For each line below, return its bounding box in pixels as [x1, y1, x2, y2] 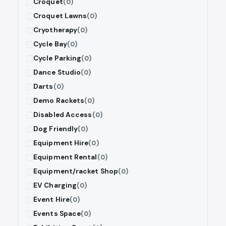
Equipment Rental [33, 153, 97, 162]
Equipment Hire [33, 139, 89, 148]
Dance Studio [33, 68, 81, 77]
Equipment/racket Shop [33, 167, 119, 176]
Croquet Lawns [33, 12, 87, 21]
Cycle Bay [33, 40, 67, 49]
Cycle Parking [33, 54, 82, 63]
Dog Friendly [33, 125, 78, 134]
